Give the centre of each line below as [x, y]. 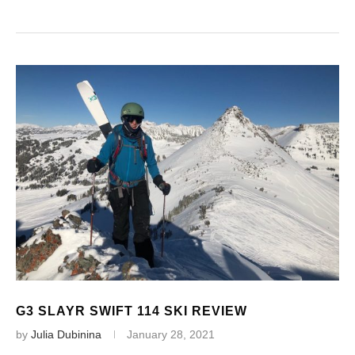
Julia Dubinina [66, 334]
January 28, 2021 [171, 334]
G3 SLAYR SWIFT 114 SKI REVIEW [132, 311]
